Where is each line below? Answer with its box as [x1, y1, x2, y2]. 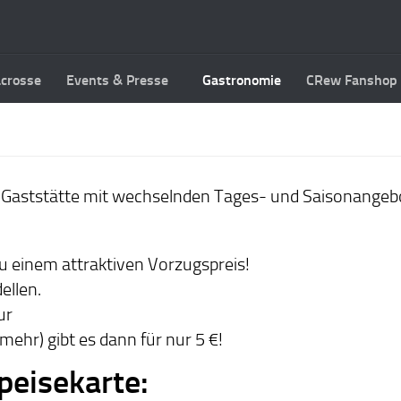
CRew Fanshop [306, 72, 397, 89]
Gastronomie [202, 72, 281, 89]
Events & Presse [66, 72, 168, 89]
